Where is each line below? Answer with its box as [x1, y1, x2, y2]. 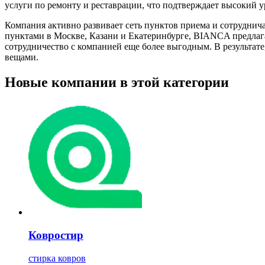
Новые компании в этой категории [5, 74, 229, 90]
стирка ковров [28, 253, 86, 263]
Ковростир [28, 229, 83, 242]
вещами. [5, 51, 38, 62]
